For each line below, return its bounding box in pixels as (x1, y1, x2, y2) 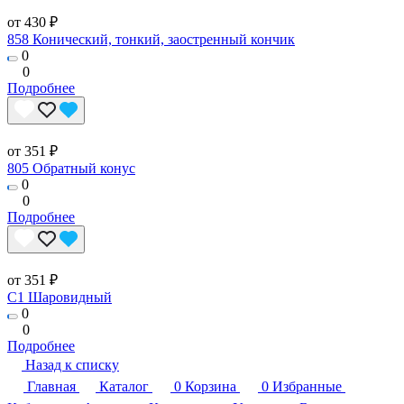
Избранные (272, 379, 342, 395)
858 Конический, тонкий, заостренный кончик (7, 32, 295, 48)
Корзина (185, 379, 236, 395)
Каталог (99, 379, 149, 395)
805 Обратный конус (7, 161, 135, 177)
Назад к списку (25, 357, 119, 373)
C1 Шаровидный (7, 289, 112, 306)
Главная (27, 379, 76, 395)
